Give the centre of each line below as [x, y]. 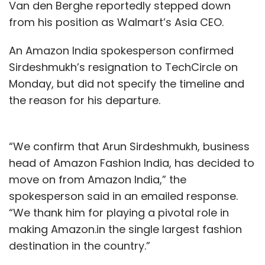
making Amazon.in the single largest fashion [125, 229]
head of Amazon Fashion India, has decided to [132, 163]
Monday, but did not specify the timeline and [127, 84]
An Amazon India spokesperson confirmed [121, 51]
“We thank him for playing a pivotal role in [119, 213]
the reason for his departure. [85, 100]
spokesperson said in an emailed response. [123, 196]
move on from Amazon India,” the [98, 180]
